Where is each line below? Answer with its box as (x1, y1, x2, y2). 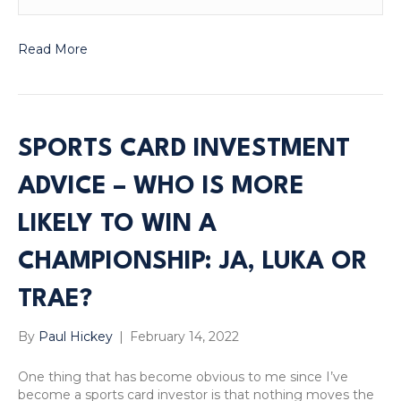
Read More (18, 40, 88, 57)
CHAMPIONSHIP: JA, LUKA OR (18, 249, 368, 275)
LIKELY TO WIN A (18, 211, 217, 237)
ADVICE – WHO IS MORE (18, 174, 304, 200)
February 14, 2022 (130, 328, 239, 345)
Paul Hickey (38, 328, 113, 345)
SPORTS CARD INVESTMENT (18, 136, 350, 162)
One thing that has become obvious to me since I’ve (18, 368, 348, 385)
